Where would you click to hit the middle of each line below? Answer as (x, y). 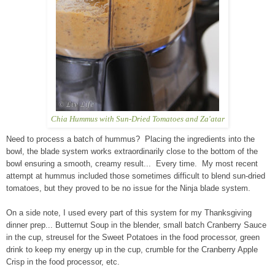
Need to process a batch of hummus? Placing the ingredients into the (130, 139)
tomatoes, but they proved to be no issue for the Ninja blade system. (128, 188)
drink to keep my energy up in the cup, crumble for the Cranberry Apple (132, 249)
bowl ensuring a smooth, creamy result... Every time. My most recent (132, 163)
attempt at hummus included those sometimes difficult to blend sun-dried (136, 176)
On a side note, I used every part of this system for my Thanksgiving (129, 212)
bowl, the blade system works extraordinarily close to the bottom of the (132, 151)
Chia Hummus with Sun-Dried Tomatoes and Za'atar (137, 118)
